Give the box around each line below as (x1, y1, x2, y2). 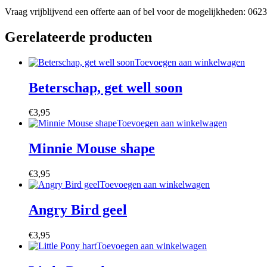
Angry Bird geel (29, 202, 127, 218)
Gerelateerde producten (5, 29, 152, 45)
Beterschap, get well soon (29, 79, 182, 95)
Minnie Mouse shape (29, 141, 155, 157)
